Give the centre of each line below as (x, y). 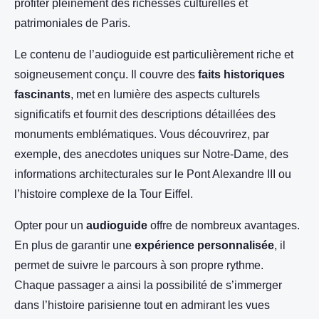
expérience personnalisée (204, 245)
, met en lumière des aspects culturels (165, 94)
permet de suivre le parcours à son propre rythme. (139, 265)
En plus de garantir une (74, 245)
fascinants (42, 94)
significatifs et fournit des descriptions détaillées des (145, 114)
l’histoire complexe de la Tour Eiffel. (104, 194)
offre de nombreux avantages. (224, 225)
